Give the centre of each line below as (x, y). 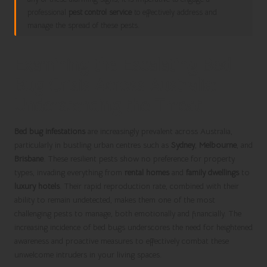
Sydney (183, 145)
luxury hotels (37, 186)
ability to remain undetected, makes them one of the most (115, 200)
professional (48, 12)
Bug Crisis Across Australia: (115, 86)
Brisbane (29, 159)
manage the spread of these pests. (84, 25)
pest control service (100, 12)
